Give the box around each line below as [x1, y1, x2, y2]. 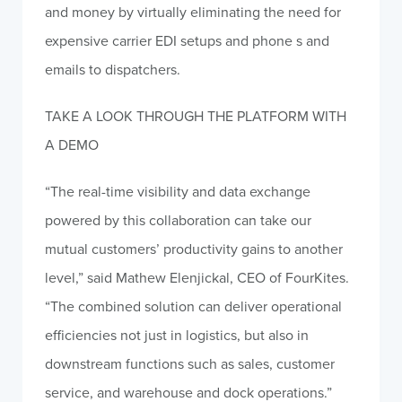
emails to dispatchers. [45, 59, 180, 79]
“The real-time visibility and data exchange [45, 181, 310, 201]
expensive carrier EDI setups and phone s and [45, 31, 329, 50]
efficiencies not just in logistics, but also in [45, 325, 309, 345]
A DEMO [45, 135, 99, 154]
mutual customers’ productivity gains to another [45, 239, 343, 258]
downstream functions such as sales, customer [45, 354, 335, 373]
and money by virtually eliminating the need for [45, 2, 341, 22]
